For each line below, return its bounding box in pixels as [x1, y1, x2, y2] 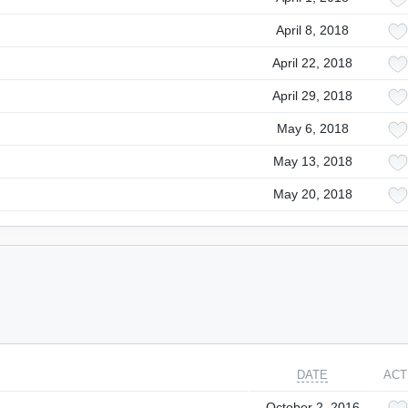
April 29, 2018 [272, 88, 352, 103]
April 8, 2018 [276, 23, 349, 37]
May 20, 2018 [272, 187, 352, 201]
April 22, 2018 [272, 56, 352, 70]
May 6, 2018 [276, 121, 349, 136]
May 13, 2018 [272, 154, 352, 168]
